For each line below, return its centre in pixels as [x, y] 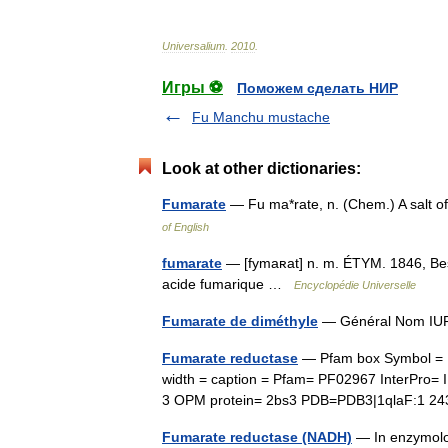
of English [185, 226]
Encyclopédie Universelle [355, 284]
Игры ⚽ [192, 87]
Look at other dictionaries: [261, 168]
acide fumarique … [228, 283]
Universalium [193, 45]
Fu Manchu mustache [261, 116]
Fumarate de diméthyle [240, 320]
